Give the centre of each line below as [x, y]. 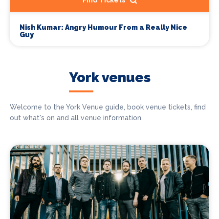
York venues [109, 78]
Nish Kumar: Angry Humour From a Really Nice [103, 28]
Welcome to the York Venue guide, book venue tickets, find [108, 107]
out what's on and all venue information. [76, 118]
